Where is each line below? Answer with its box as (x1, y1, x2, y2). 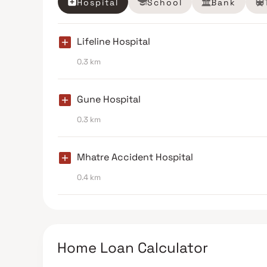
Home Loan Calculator (57, 238, 208, 257)
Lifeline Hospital (77, 35, 150, 48)
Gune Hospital (77, 93, 141, 106)
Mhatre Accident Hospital (77, 151, 193, 164)
